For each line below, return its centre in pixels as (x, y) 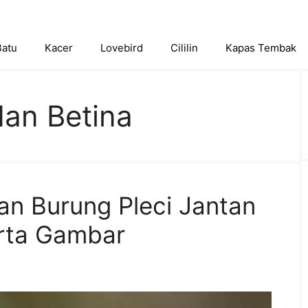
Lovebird (121, 48)
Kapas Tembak (261, 48)
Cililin (184, 48)
